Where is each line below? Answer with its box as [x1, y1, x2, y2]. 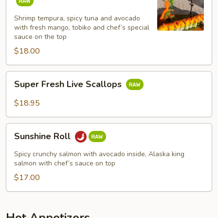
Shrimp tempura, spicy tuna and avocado [14, 14, 140, 23]
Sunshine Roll [14, 130, 73, 143]
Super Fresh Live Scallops [14, 78, 124, 91]
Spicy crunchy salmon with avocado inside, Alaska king [14, 149, 184, 159]
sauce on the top [14, 32, 67, 41]
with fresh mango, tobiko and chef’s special [14, 23, 149, 32]
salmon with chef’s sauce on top [14, 159, 115, 168]
